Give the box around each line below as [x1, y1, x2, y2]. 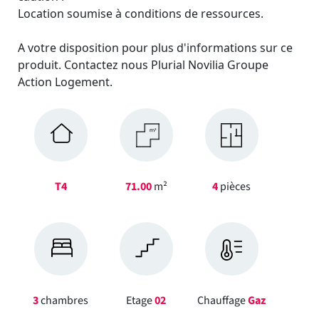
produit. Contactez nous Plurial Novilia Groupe [18, 57, 268, 73]
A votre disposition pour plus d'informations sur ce [18, 40, 293, 56]
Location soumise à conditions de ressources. [18, 6, 263, 21]
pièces [218, 179, 251, 194]
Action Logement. [18, 74, 113, 90]
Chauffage [197, 293, 248, 308]
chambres [38, 293, 88, 308]
